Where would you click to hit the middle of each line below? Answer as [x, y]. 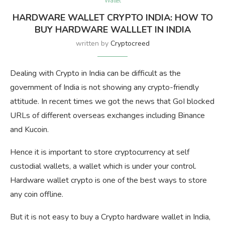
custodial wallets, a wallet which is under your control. [103, 166]
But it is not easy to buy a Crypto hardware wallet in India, [110, 217]
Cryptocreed [130, 44]
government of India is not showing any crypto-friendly [104, 88]
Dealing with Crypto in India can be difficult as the [95, 74]
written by [93, 44]
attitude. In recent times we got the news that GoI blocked [112, 102]
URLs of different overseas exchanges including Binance [107, 116]
